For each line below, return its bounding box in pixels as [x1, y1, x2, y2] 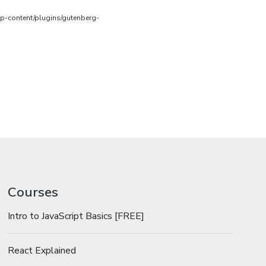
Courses [8, 183, 59, 201]
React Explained [8, 244, 77, 258]
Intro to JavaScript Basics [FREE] [8, 210, 145, 223]
